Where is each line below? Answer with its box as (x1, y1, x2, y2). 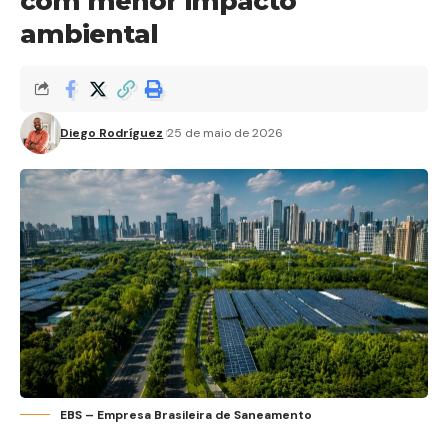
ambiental (20, 17, 158, 50)
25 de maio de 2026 (167, 124, 284, 141)
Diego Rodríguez (60, 124, 164, 141)
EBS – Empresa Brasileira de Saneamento (60, 407, 312, 424)
